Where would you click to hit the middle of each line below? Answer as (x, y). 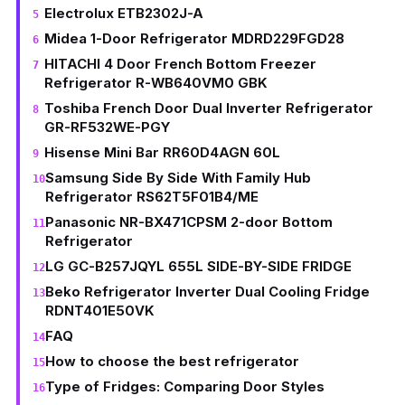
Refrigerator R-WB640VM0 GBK (155, 83)
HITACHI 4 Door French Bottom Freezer (180, 64)
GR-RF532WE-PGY (107, 127)
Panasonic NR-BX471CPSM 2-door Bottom (189, 222)
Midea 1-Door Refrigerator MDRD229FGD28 (194, 39)
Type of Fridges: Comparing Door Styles (185, 387)
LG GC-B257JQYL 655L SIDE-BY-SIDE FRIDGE (198, 267)
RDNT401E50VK (100, 311)
